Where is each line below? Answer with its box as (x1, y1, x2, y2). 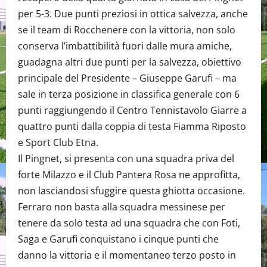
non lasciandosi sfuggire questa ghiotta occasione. (18, 184, 245, 198)
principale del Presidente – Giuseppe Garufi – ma (18, 72, 237, 85)
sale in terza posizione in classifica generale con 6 (18, 88, 240, 101)
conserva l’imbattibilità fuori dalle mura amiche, (18, 39, 232, 53)
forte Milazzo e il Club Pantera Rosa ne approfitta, (18, 168, 240, 182)
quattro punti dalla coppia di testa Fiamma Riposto (18, 120, 246, 133)
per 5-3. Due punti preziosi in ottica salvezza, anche (18, 7, 248, 21)
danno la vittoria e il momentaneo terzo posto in (18, 249, 236, 262)
